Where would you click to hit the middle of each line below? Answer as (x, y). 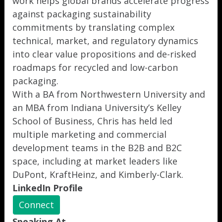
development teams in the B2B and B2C (97, 148)
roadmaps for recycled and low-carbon (95, 67)
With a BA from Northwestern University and (109, 94)
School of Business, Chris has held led (92, 121)
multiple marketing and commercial (89, 134)
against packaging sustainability (82, 14)
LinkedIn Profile (48, 188)
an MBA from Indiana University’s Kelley (97, 108)
